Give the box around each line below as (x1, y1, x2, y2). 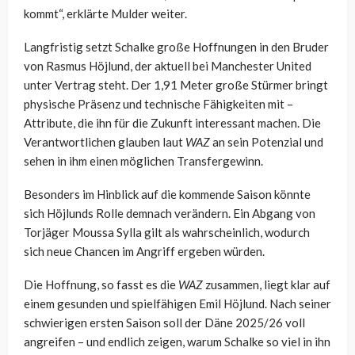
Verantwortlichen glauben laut (24, 135, 185, 150)
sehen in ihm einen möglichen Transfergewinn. (24, 154, 263, 169)
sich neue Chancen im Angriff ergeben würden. (24, 244, 265, 259)
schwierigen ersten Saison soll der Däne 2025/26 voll (24, 315, 305, 330)
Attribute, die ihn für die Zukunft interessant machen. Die (24, 116, 321, 131)
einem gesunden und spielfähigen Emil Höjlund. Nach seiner (24, 296, 331, 311)
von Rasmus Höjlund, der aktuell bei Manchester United (24, 59, 311, 74)
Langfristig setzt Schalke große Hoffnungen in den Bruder (24, 40, 329, 55)
